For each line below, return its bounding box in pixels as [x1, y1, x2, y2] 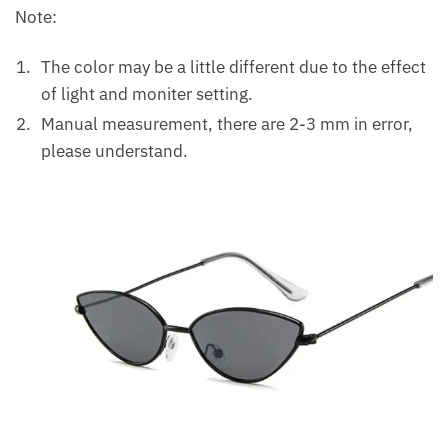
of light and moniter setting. [41, 83, 253, 106]
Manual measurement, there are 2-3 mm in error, [41, 113, 413, 136]
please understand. [41, 140, 188, 163]
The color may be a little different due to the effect [41, 56, 426, 79]
